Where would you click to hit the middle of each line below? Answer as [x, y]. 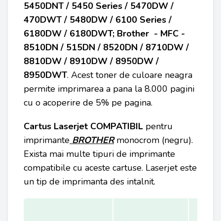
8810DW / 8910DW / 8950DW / [91, 61]
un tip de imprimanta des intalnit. [90, 182]
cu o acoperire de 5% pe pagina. [89, 103]
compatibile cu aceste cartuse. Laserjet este [110, 168]
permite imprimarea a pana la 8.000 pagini [109, 89]
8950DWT [45, 75]
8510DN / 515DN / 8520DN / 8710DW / [106, 47]
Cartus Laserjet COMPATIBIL [85, 126]
